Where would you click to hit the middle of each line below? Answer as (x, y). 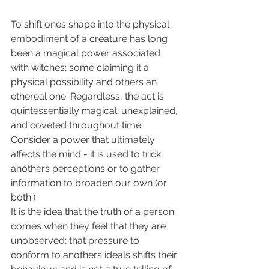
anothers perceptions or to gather (86, 168)
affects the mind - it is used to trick (87, 154)
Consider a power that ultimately (84, 139)
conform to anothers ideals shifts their (95, 255)
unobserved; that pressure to (76, 240)
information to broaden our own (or (90, 183)
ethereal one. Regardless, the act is (89, 96)
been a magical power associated (87, 53)
